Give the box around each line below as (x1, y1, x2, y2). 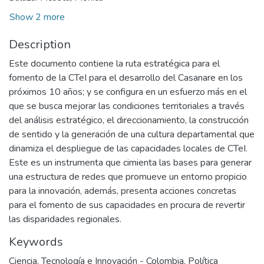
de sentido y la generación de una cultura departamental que (9, 127, 255, 141)
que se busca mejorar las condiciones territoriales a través (9, 99, 245, 113)
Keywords (9, 233, 63, 250)
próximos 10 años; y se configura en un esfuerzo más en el (9, 85, 247, 98)
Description (9, 36, 71, 52)
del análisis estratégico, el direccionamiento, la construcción (9, 113, 249, 127)
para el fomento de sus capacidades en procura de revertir (9, 198, 245, 212)
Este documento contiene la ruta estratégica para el (9, 57, 220, 70)
